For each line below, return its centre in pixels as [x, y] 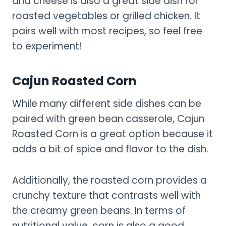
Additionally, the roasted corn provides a [109, 180]
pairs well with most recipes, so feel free [107, 31]
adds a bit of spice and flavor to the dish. [110, 149]
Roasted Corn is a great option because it [112, 134]
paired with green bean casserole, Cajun [108, 119]
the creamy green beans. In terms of [99, 210]
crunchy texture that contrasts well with [106, 195]
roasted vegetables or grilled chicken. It [106, 16]
